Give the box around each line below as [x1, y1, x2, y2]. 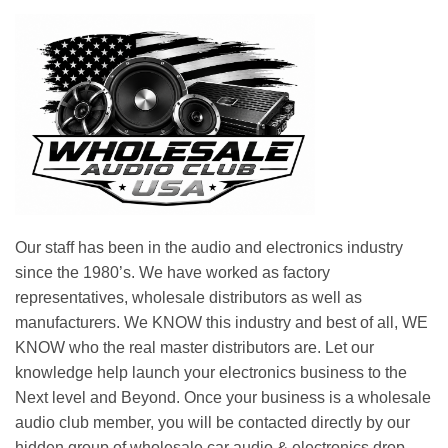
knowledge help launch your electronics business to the [15, 364, 407, 382]
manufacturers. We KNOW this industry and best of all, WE [15, 314, 428, 332]
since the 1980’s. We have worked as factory [15, 264, 330, 282]
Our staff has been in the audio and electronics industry [15, 239, 403, 257]
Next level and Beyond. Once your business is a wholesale [15, 389, 431, 407]
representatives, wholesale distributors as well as [15, 289, 362, 307]
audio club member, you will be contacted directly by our [15, 414, 410, 432]
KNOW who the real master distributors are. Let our [15, 339, 374, 357]
